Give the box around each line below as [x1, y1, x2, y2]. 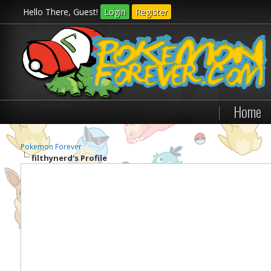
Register [135, 6, 168, 18]
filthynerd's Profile [31, 152, 107, 163]
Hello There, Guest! [23, 6, 101, 18]
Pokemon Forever [20, 142, 82, 152]
